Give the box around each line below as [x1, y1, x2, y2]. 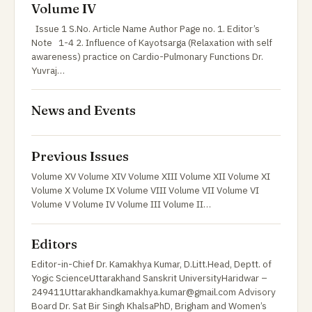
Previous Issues [31, 148, 129, 164]
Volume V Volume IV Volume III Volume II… [31, 197, 211, 210]
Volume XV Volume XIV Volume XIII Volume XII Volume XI [31, 169, 270, 182]
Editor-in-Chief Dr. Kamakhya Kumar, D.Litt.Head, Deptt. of [31, 258, 272, 271]
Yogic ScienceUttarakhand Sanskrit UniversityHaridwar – [31, 272, 267, 285]
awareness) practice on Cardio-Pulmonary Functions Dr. [31, 49, 263, 63]
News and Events [31, 102, 136, 118]
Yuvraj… [31, 63, 65, 77]
